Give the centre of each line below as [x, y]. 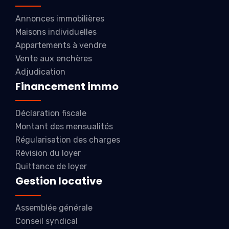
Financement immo [67, 86]
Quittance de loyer [51, 166]
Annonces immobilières [60, 18]
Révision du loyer [48, 153]
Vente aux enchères [54, 58]
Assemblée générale [54, 208]
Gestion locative [59, 181]
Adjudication [40, 72]
